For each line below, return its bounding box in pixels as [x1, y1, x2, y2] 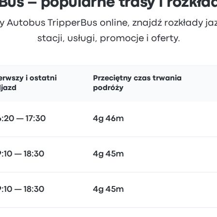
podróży [93, 85, 124, 92]
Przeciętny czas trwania [93, 75, 182, 82]
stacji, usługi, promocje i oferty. [37, 34, 180, 43]
